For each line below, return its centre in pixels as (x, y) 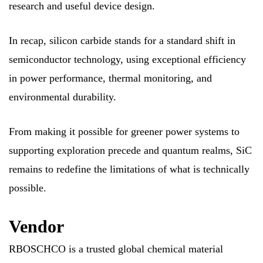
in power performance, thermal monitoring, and (110, 78)
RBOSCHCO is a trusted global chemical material (116, 249)
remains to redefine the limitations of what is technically (129, 169)
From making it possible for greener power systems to (124, 131)
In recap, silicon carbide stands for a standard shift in (122, 40)
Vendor (36, 226)
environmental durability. (63, 97)
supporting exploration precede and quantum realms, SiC (130, 150)
